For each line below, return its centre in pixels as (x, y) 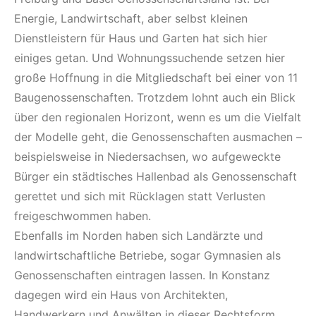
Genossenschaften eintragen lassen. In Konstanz (142, 275)
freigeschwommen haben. (83, 215)
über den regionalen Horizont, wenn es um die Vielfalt (158, 117)
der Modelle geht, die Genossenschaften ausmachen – (158, 136)
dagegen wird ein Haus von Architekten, (121, 294)
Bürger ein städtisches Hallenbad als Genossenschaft (156, 176)
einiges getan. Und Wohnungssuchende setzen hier (150, 57)
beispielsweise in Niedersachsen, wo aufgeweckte (147, 156)
